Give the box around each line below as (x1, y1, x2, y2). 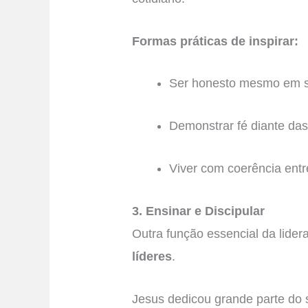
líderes (132, 249, 173, 263)
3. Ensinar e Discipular (132, 203, 265, 218)
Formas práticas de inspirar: (132, 34, 299, 48)
